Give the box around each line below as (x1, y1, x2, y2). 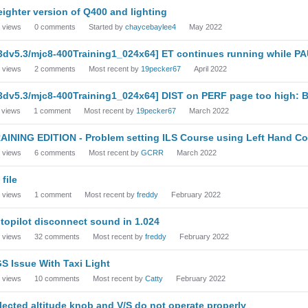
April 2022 (194, 65, 227, 73)
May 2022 (189, 23, 222, 31)
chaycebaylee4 (125, 23, 176, 31)
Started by (89, 23, 125, 31)
